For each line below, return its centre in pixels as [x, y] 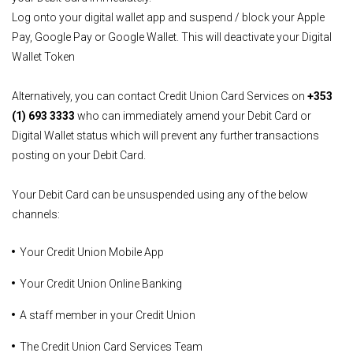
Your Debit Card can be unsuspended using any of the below [160, 195]
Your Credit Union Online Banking [101, 284]
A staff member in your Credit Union [108, 315]
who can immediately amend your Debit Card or [193, 116]
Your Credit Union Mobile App [92, 252]
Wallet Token [43, 57]
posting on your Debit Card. [79, 155]
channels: [36, 214]
